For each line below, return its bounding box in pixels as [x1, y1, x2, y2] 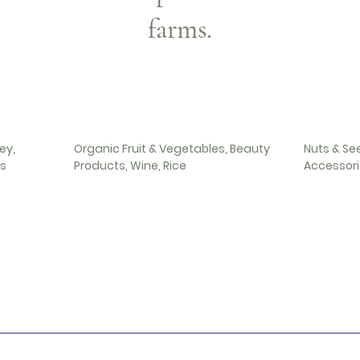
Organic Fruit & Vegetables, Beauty [74, 141, 270, 157]
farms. [148, 13, 212, 46]
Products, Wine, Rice [74, 157, 186, 174]
